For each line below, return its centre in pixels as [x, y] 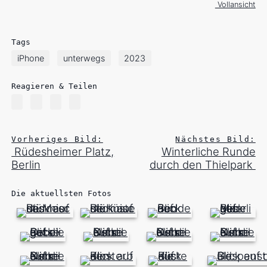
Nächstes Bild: [215, 139]
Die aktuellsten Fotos [62, 194]
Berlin [26, 165]
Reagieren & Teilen [55, 86]
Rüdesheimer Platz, [63, 152]
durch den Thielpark [202, 165]
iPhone [30, 58]
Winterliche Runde [208, 152]
